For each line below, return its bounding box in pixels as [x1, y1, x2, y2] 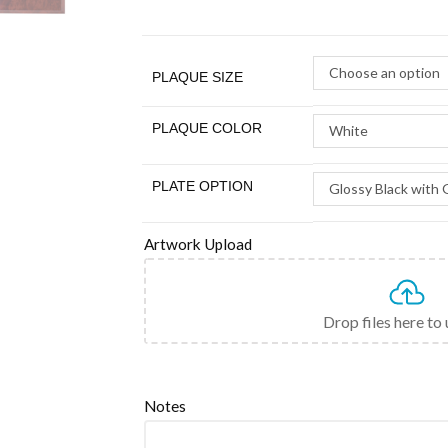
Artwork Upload [144, 234, 252, 253]
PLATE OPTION [152, 177, 253, 194]
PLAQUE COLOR [152, 119, 262, 136]
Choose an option [329, 63, 440, 81]
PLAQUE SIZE [152, 68, 243, 85]
